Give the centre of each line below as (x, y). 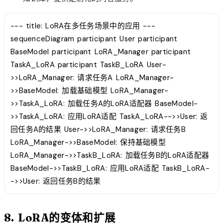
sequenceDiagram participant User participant (94, 39)
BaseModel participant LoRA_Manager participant (101, 52)
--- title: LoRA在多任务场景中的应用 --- (83, 26)
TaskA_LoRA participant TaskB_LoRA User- (89, 64)
